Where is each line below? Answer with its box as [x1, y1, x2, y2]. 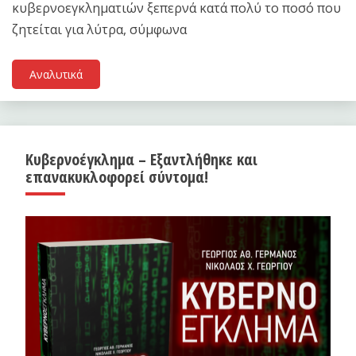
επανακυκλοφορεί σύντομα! [25, 165, 208, 188]
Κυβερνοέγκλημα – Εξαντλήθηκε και [25, 148, 257, 170]
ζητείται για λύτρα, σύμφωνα [12, 20, 187, 38]
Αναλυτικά [29, 66, 83, 82]
